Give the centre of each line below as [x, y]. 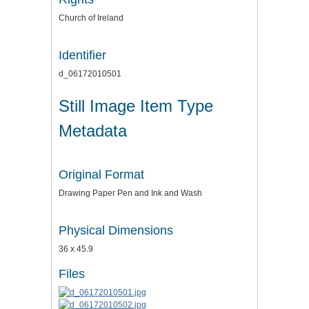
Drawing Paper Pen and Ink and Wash [130, 193]
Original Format [101, 174]
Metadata [93, 130]
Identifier [82, 55]
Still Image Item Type [136, 106]
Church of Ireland [91, 18]
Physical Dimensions [116, 230]
